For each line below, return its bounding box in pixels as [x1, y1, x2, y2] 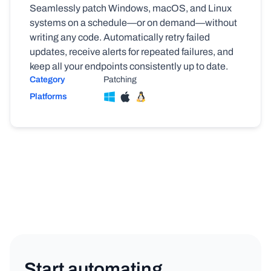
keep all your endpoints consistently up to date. [30, 60, 228, 71]
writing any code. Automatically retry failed [30, 31, 210, 42]
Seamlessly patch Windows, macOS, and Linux [30, 2, 232, 13]
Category [30, 74, 65, 84]
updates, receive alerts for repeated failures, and [30, 46, 233, 57]
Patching [103, 74, 137, 84]
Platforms [30, 91, 67, 101]
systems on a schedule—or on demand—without [30, 17, 237, 28]
